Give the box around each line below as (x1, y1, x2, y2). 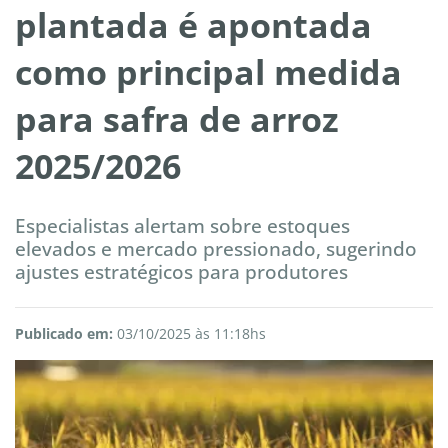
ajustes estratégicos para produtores (15, 258, 348, 286)
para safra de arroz (15, 96, 339, 143)
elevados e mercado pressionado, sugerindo (15, 235, 417, 263)
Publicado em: (15, 324, 113, 344)
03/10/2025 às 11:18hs (113, 324, 266, 344)
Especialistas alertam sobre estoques (15, 212, 350, 240)
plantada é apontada (15, 2, 372, 49)
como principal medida (15, 49, 402, 96)
